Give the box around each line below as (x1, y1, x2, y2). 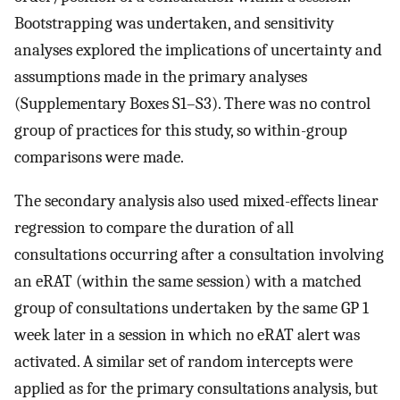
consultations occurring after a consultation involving (14, 244, 384, 264)
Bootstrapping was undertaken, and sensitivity (14, 12, 334, 33)
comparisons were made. (14, 146, 184, 167)
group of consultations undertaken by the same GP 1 (14, 297, 369, 318)
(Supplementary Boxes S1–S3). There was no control (14, 93, 371, 113)
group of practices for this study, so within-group (14, 120, 347, 140)
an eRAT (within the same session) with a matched (14, 271, 362, 291)
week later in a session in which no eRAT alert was (14, 324, 360, 345)
